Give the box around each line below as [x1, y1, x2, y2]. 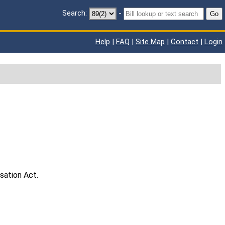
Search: [62, 9, 87, 18]
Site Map [136, 37, 165, 46]
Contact [171, 37, 198, 46]
